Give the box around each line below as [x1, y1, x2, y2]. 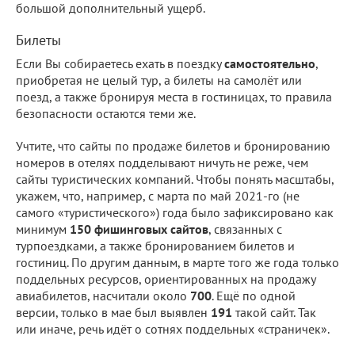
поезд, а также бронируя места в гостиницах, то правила [16, 88, 332, 105]
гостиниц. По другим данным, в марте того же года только [16, 254, 339, 270]
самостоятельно [224, 55, 315, 71]
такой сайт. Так [235, 303, 316, 320]
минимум [16, 220, 70, 237]
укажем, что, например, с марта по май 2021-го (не [16, 187, 300, 204]
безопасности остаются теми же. [16, 105, 196, 121]
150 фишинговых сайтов [70, 220, 208, 237]
